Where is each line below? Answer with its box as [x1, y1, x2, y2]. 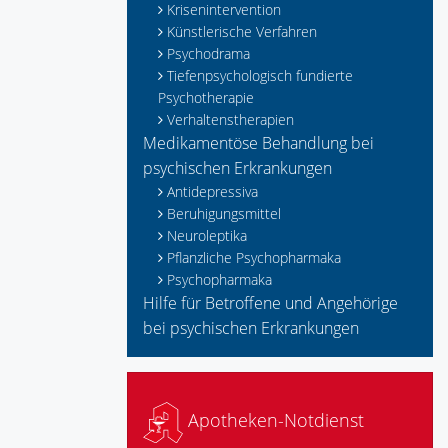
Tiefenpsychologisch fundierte [167, 66, 353, 85]
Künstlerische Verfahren [167, 22, 317, 41]
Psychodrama [167, 44, 250, 63]
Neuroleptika [167, 226, 247, 245]
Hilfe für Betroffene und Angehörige [143, 292, 398, 314]
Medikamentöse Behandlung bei [143, 132, 374, 154]
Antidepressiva [167, 182, 258, 201]
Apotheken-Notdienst [183, 408, 364, 433]
